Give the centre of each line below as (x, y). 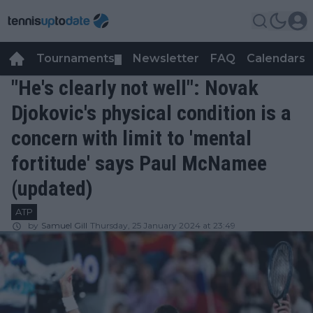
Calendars (276, 58)
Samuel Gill (64, 225)
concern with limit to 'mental (131, 138)
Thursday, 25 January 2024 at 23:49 (163, 225)
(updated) (52, 188)
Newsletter (166, 58)
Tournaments (75, 58)
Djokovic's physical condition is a (151, 113)
